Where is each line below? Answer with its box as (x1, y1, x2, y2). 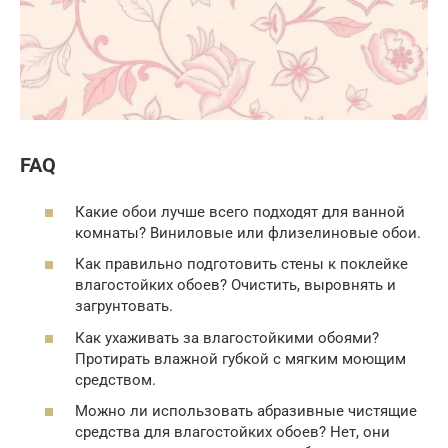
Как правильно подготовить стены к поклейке (75, 255, 408, 274)
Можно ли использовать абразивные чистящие (75, 402, 417, 421)
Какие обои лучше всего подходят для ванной (75, 202, 405, 221)
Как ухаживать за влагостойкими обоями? (75, 328, 379, 347)
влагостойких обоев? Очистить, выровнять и (75, 276, 396, 295)
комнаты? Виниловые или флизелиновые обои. (75, 223, 421, 242)
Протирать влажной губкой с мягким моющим (75, 349, 406, 368)
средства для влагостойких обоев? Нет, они (75, 423, 390, 442)
